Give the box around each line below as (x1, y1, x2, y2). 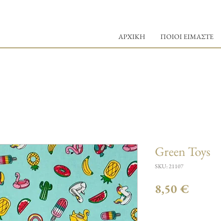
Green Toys (155, 143, 210, 160)
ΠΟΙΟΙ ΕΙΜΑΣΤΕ (160, 32, 214, 41)
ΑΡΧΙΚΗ (118, 32, 145, 41)
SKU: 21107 (155, 162, 184, 170)
